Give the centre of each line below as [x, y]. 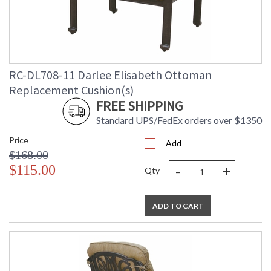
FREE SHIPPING [139, 106]
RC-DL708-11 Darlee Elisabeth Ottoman [110, 75]
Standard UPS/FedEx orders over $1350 [179, 120]
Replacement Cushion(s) [71, 90]
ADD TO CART [178, 206]
